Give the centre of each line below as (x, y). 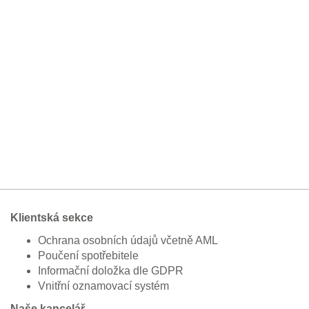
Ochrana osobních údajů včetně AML (128, 240)
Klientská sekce (52, 217)
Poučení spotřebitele (88, 255)
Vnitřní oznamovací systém (103, 286)
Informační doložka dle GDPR (111, 270)
